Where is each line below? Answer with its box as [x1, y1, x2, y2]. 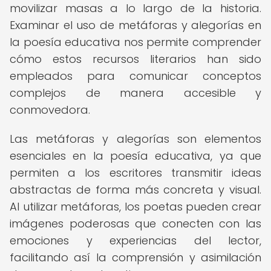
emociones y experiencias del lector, [10, 233, 261, 248]
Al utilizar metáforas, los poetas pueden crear [10, 199, 261, 214]
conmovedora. [10, 102, 90, 117]
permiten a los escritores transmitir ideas [10, 165, 261, 180]
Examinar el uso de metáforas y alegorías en [10, 18, 261, 33]
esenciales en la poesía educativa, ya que [10, 148, 261, 163]
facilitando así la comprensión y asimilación [10, 250, 261, 265]
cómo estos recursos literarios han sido [10, 51, 261, 67]
